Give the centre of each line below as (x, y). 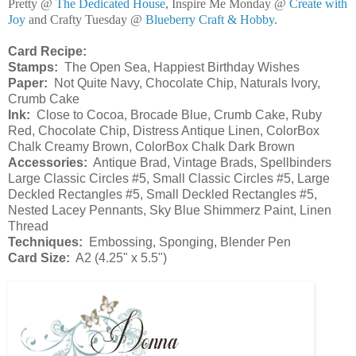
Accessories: (48, 163)
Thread (28, 226)
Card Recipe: (47, 52)
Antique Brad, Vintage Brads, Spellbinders (209, 163)
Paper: (28, 83)
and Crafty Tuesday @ (85, 20)
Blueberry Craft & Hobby (210, 20)
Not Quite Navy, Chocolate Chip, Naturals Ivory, (184, 83)
